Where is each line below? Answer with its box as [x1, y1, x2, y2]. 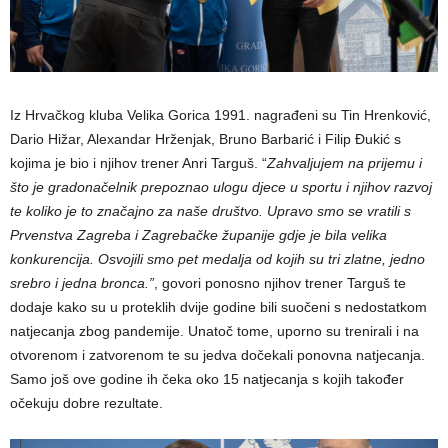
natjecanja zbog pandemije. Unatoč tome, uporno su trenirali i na [10, 322, 419, 339]
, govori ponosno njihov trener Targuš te [154, 274, 406, 291]
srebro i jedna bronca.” [10, 274, 154, 291]
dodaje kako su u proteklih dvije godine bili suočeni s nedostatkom [10, 298, 427, 315]
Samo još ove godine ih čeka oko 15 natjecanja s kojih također [10, 370, 404, 387]
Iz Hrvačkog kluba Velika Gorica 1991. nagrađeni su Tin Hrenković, [10, 106, 431, 123]
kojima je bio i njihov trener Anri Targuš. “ [10, 154, 267, 171]
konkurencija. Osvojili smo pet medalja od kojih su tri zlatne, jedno [10, 250, 425, 267]
